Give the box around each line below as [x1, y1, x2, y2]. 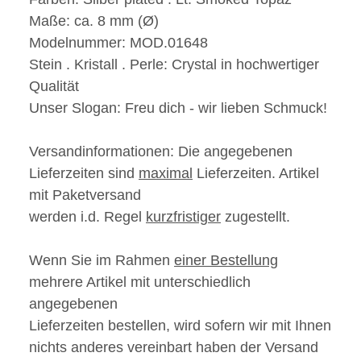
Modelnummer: [29, 35, 130, 52]
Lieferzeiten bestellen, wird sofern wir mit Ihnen [29, 317, 331, 334]
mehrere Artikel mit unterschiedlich [29, 274, 251, 291]
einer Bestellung [174, 252, 278, 269]
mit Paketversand [29, 187, 141, 204]
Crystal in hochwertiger [172, 56, 319, 73]
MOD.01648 [130, 35, 208, 52]
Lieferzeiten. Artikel [193, 165, 319, 182]
